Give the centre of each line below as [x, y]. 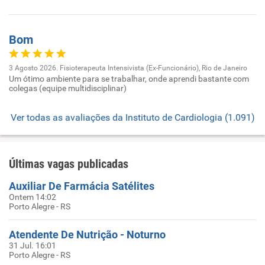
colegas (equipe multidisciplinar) [68, 88]
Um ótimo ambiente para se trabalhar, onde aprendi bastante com [129, 78]
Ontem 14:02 [33, 197]
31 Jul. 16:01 [33, 245]
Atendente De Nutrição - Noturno [87, 234]
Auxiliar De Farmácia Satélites [82, 186]
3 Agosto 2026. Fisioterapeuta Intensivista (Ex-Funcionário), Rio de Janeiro [128, 68]
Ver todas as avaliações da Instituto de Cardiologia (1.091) [132, 117]
